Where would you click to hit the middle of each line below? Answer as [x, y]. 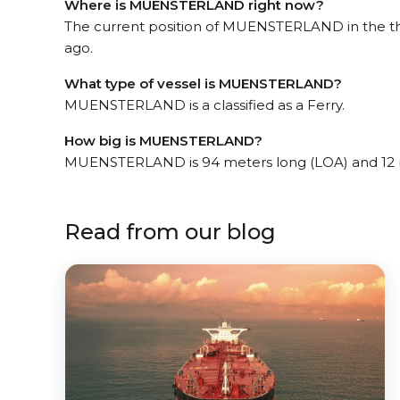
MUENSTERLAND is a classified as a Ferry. [204, 104]
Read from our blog [170, 231]
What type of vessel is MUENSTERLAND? [203, 83]
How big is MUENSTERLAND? [163, 140]
